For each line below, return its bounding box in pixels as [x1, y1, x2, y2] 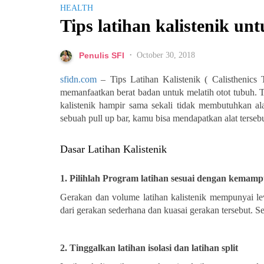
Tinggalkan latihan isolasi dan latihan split [70, 243, 238, 253]
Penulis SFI [79, 51, 124, 60]
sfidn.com [60, 74, 97, 84]
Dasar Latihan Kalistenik [60, 143, 167, 155]
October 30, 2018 [137, 50, 195, 60]
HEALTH [60, 4, 93, 12]
